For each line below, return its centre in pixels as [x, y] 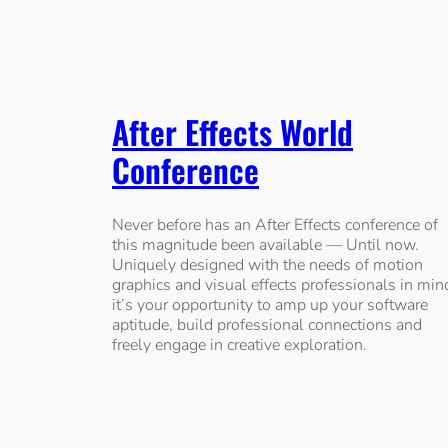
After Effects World [232, 131]
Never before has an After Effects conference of [275, 225]
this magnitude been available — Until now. [265, 245]
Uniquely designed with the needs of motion [267, 265]
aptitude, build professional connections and [267, 325]
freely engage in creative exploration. [239, 345]
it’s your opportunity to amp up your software [270, 305]
